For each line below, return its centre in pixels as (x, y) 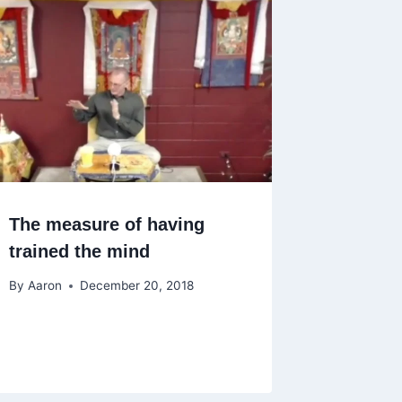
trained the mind (80, 251)
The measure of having (107, 224)
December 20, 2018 (136, 286)
